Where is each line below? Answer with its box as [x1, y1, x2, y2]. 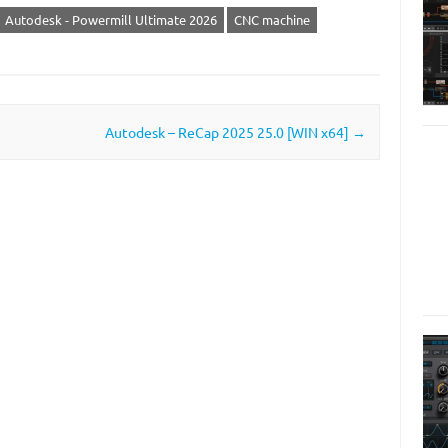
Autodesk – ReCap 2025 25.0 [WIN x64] [104, 123, 352, 142]
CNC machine [233, 10, 310, 28]
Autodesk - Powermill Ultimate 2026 [4, 10, 217, 28]
